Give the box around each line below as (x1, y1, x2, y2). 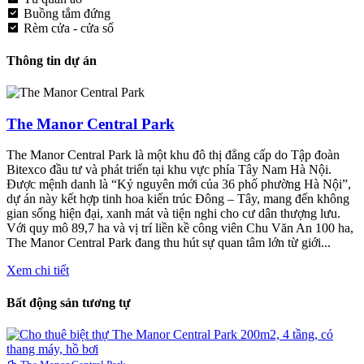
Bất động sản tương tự (6, 295, 131, 310)
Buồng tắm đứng (24, 6, 110, 21)
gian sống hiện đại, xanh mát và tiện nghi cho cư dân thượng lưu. (6, 206, 340, 221)
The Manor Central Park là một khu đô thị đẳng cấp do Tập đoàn (6, 148, 340, 162)
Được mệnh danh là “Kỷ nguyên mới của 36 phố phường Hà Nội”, (6, 177, 351, 192)
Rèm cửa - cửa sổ (24, 21, 114, 36)
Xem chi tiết (6, 263, 69, 278)
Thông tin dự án (6, 53, 97, 67)
